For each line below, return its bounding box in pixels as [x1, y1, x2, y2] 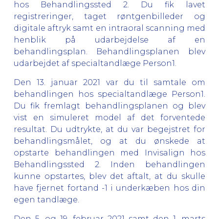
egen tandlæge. [14, 195, 79, 204]
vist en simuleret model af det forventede [14, 112, 205, 122]
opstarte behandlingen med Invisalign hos [14, 148, 205, 157]
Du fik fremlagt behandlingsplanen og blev [14, 101, 205, 110]
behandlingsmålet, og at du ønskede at [14, 136, 205, 146]
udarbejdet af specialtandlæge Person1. [14, 58, 176, 68]
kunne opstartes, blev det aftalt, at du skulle [14, 171, 205, 181]
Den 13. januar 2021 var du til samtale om [14, 77, 205, 87]
